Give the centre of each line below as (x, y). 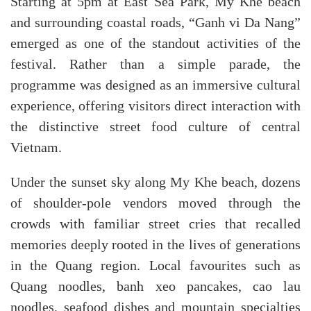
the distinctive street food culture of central (155, 127)
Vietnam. (36, 148)
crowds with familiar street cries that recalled (155, 224)
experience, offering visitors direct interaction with (155, 106)
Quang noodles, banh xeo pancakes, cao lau (155, 286)
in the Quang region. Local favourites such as (155, 266)
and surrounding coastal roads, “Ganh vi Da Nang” (155, 23)
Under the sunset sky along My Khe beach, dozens (155, 182)
